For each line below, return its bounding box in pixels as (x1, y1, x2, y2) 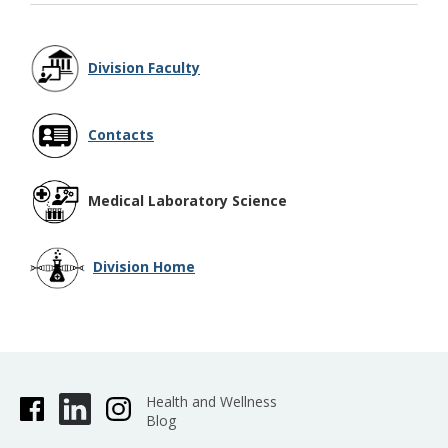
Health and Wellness (145, 392, 277, 412)
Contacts (88, 124, 154, 144)
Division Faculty (88, 57, 200, 77)
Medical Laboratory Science (80, 190, 287, 210)
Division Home (93, 257, 195, 276)
